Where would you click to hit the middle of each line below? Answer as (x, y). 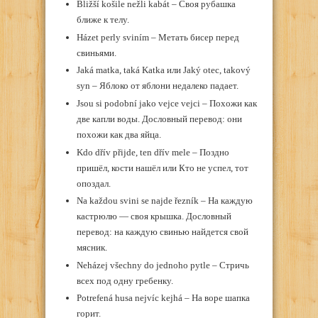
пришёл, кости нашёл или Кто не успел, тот (162, 168)
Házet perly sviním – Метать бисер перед (158, 37)
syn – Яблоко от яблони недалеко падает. (157, 86)
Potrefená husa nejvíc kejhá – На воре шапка (163, 298)
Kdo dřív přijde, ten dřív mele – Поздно (153, 152)
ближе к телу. (103, 20)
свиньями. (96, 53)
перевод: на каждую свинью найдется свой (162, 232)
